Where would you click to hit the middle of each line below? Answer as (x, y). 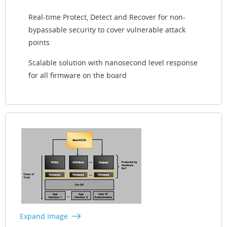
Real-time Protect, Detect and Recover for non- (107, 17)
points (39, 42)
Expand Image (44, 216)
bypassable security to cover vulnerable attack (107, 29)
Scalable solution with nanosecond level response (113, 62)
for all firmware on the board (78, 75)
